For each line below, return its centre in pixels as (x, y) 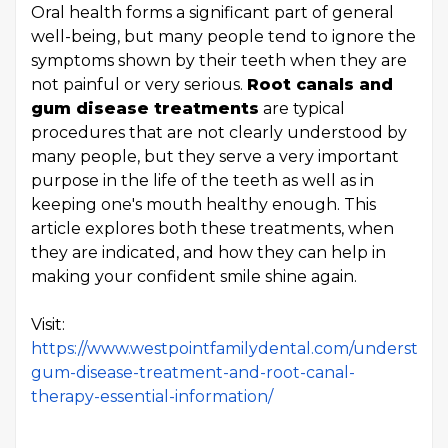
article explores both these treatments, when (212, 228)
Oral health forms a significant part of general (212, 12)
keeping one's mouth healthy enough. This (203, 204)
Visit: (48, 324)
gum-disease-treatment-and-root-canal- (193, 372)
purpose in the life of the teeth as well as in (202, 180)
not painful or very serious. (139, 84)
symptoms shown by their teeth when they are (219, 60)
